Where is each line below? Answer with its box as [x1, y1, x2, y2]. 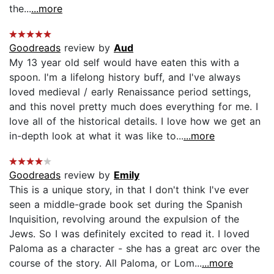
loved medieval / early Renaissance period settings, [9, 85, 251, 98]
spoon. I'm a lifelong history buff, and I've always [9, 70, 240, 83]
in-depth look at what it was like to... [9, 129, 183, 142]
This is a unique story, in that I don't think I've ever [9, 183, 249, 196]
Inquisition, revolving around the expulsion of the [9, 212, 239, 225]
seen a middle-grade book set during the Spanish [9, 198, 242, 210]
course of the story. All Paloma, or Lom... [9, 256, 202, 269]
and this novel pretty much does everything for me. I [9, 100, 258, 113]
